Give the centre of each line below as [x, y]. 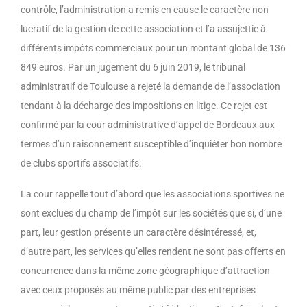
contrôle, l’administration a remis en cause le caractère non [145, 9]
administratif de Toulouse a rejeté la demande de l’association [150, 86]
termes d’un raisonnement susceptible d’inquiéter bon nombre [151, 144]
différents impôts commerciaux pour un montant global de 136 [153, 48]
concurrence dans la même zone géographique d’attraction [145, 270]
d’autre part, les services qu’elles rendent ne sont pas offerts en [153, 251]
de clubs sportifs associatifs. [81, 163]
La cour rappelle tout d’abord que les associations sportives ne [152, 194]
